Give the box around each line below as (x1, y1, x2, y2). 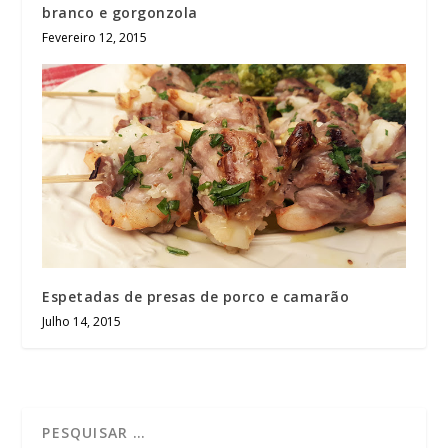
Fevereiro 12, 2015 (42, 28, 148, 46)
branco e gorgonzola (42, 2, 198, 22)
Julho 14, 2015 (42, 313, 122, 331)
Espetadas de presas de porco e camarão (42, 287, 350, 307)
